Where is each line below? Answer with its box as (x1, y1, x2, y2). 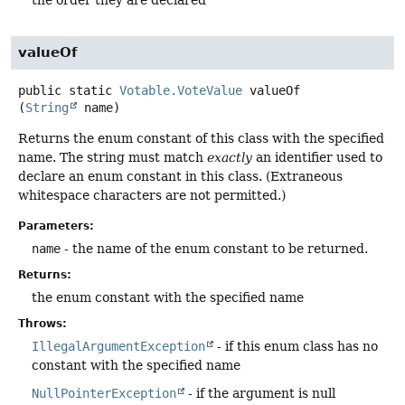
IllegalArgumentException (32, 338, 205, 353)
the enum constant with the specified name (32, 289, 304, 305)
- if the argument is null (184, 385, 335, 400)
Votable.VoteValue (119, 83, 242, 99)
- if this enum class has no (213, 338, 378, 353)
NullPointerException (32, 385, 176, 400)
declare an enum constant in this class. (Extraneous (18, 169, 343, 184)
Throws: (18, 316, 67, 330)
